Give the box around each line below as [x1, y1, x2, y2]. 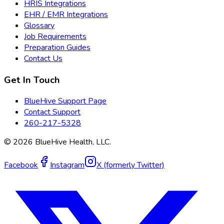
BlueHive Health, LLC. [33, 136, 111, 148]
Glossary [24, 19, 54, 31]
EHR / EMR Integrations [24, 8, 108, 20]
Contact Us [24, 52, 62, 64]
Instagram [50, 159, 84, 171]
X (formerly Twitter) [96, 159, 164, 171]
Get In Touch [4, 73, 60, 86]
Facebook [4, 159, 38, 171]
